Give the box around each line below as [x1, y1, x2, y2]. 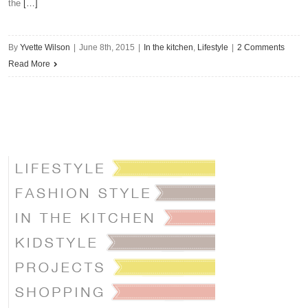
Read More [8, 59, 50, 69]
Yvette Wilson [20, 43, 70, 52]
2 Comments [237, 43, 285, 52]
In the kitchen [144, 43, 193, 52]
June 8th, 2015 [79, 43, 135, 52]
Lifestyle [197, 43, 228, 52]
